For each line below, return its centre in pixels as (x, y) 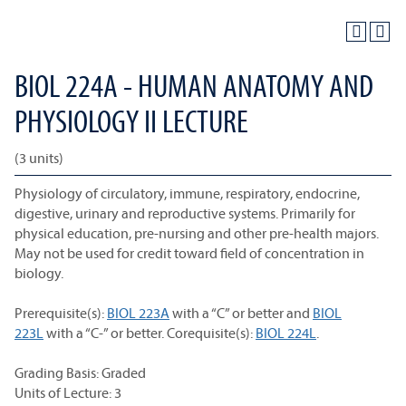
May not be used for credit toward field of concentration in (189, 253)
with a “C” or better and (241, 313)
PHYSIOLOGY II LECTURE (131, 121)
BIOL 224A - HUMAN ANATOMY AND (194, 85)
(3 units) (39, 158)
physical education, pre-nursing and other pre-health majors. (197, 233)
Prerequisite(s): (61, 313)
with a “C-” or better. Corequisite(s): (150, 333)
